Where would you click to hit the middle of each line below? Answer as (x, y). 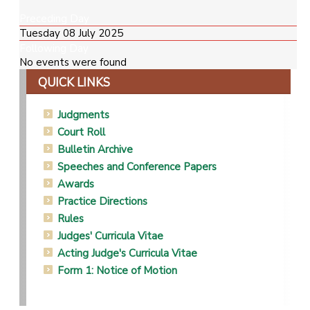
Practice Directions (102, 201)
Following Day (54, 48)
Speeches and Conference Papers (137, 166)
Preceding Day (54, 18)
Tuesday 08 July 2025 (71, 33)
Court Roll (81, 132)
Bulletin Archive (95, 149)
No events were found (73, 62)
